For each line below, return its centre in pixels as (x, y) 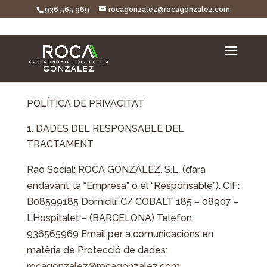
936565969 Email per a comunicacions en (120, 234)
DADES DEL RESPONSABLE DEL (110, 128)
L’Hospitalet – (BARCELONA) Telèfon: (110, 218)
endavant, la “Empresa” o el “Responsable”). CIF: (133, 186)
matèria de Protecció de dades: (97, 250)
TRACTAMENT (60, 144)
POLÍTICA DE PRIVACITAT (85, 103)
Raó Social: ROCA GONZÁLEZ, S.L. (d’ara (116, 170)
